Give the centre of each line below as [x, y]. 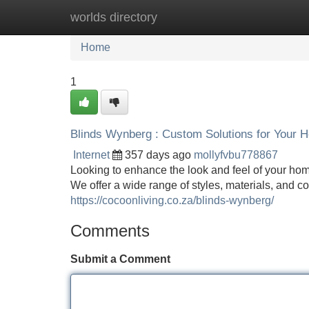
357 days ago [158, 155]
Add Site [269, 17]
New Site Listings [184, 17]
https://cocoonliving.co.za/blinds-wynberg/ [172, 200]
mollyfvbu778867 [236, 155]
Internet [91, 155]
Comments [110, 231]
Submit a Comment [120, 259]
